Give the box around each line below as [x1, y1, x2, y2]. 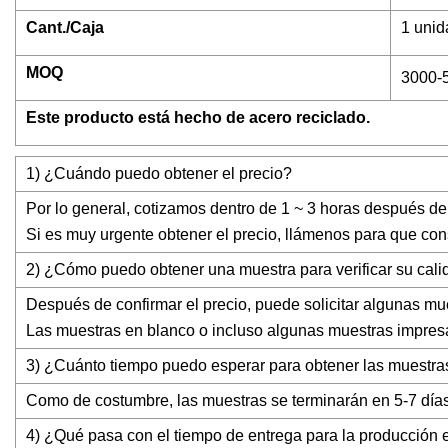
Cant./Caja [26, 19, 104, 37]
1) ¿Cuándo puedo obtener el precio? [26, 165, 292, 183]
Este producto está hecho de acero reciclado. [26, 109, 370, 127]
